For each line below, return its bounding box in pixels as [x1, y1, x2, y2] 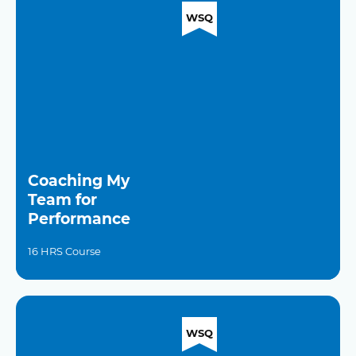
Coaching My [28, 172, 130, 190]
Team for [28, 191, 97, 209]
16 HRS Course [28, 245, 101, 257]
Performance [28, 210, 130, 228]
